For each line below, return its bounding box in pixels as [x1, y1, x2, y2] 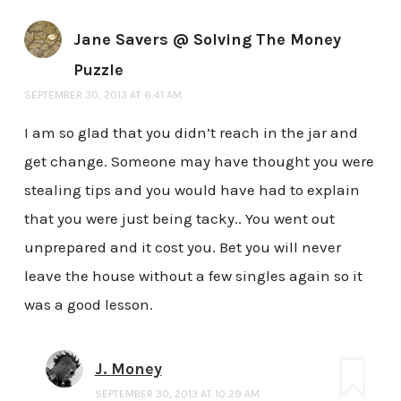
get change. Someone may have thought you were [23, 151, 374, 170]
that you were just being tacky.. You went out [23, 209, 335, 227]
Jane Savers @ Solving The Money [73, 29, 341, 49]
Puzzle [73, 59, 124, 80]
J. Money [94, 358, 162, 379]
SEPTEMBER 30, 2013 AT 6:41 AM [23, 88, 182, 101]
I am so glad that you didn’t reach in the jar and [23, 123, 358, 141]
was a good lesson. [23, 294, 153, 313]
